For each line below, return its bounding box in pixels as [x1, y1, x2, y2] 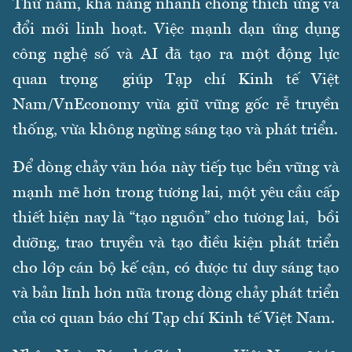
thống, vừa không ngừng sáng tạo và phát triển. [13, 123, 338, 139]
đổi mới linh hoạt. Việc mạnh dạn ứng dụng [13, 22, 339, 38]
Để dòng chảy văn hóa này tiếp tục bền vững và [13, 160, 339, 177]
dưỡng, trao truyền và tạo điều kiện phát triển [13, 236, 339, 252]
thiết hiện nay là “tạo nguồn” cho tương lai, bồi [13, 211, 339, 227]
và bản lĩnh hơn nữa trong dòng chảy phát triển [13, 286, 339, 302]
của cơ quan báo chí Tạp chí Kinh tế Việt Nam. [13, 311, 335, 328]
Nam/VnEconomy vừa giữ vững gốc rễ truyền [13, 97, 339, 114]
